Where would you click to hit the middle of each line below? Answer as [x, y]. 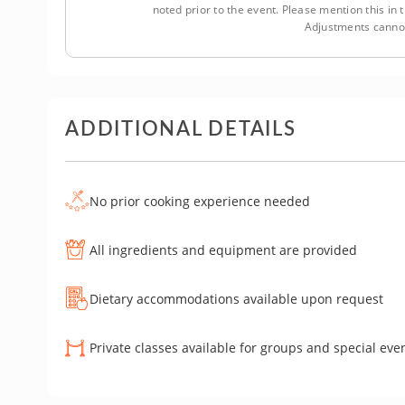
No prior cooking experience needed [200, 201]
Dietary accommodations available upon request [236, 298]
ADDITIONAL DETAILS [181, 127]
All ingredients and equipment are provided [223, 250]
